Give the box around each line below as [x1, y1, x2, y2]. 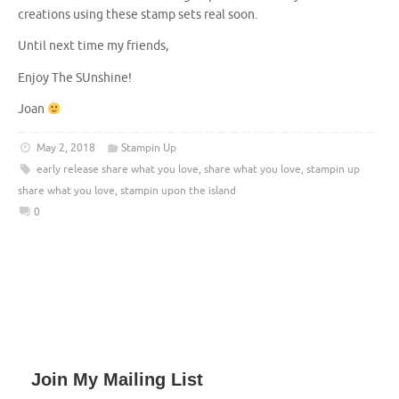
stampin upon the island [120, 183, 236, 198]
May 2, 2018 [36, 140, 95, 155]
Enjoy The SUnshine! [18, 69, 132, 85]
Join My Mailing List [31, 370, 203, 390]
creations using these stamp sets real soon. [18, 6, 257, 22]
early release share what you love [36, 161, 199, 176]
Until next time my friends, [18, 38, 168, 54]
